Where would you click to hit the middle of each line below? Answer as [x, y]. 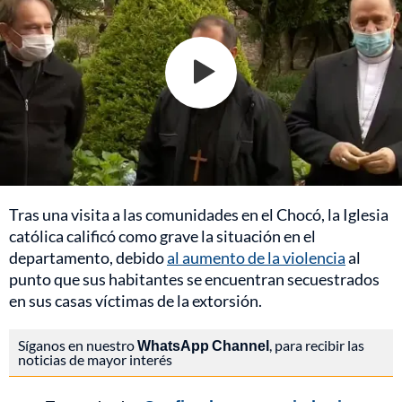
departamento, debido [88, 257]
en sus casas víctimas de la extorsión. [135, 300]
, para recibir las [317, 345]
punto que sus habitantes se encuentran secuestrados [194, 279]
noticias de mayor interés [95, 359]
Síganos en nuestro [78, 345]
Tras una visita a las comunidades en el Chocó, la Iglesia [199, 214]
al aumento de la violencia [256, 257]
